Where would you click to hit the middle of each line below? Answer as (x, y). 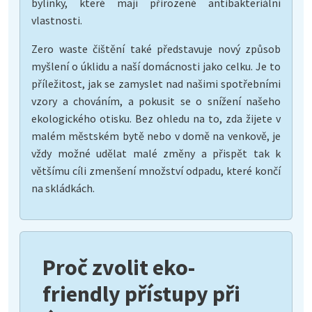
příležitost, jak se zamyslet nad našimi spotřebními (156, 83)
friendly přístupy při (141, 294)
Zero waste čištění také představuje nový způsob (156, 48)
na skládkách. (63, 188)
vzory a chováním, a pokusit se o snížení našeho (156, 101)
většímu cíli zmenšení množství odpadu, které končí (156, 170)
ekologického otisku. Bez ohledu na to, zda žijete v (156, 118)
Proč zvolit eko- (119, 267)
